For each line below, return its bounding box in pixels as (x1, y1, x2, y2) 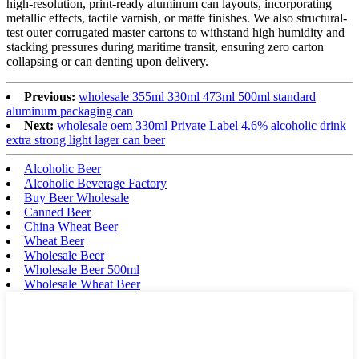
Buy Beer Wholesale (24, 190, 129, 204)
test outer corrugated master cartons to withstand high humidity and (6, 25, 345, 39)
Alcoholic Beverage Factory (24, 175, 167, 190)
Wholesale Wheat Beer (24, 276, 140, 291)
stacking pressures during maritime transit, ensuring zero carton (6, 39, 324, 54)
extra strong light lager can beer (6, 132, 165, 147)
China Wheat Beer (24, 219, 118, 233)
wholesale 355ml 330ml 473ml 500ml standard (79, 89, 316, 103)
